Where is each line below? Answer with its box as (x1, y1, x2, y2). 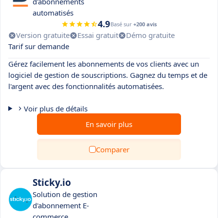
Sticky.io (33, 176, 71, 189)
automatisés (33, 8, 73, 18)
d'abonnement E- (33, 200, 89, 210)
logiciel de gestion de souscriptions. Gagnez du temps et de (8, 70, 207, 80)
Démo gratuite (126, 30, 175, 40)
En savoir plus (86, 119, 132, 129)
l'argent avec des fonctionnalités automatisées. (8, 81, 164, 91)
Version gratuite (16, 30, 70, 40)
